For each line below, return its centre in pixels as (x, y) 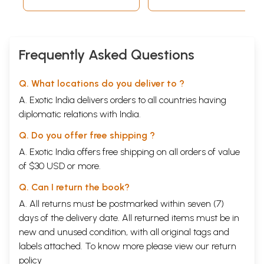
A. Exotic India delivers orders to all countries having (123, 100)
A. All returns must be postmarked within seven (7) (121, 203)
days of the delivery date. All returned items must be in (129, 217)
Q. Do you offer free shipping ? (87, 135)
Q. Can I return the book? (74, 187)
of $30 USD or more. (60, 166)
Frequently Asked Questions (107, 54)
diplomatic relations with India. (80, 114)
